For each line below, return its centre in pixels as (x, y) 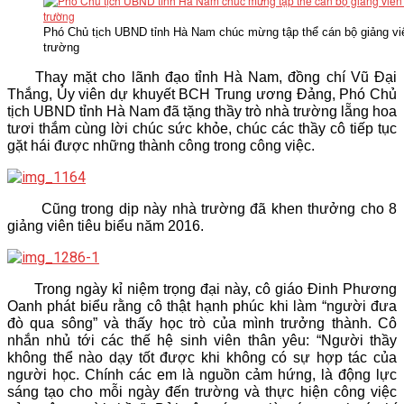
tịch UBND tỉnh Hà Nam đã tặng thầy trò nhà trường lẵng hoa (202, 111)
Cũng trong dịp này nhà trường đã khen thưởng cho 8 (219, 209)
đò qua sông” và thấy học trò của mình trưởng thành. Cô (202, 323)
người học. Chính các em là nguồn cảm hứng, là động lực (202, 375)
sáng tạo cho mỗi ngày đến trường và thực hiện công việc (202, 392)
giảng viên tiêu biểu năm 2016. (106, 226)
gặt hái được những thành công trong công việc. (161, 146)
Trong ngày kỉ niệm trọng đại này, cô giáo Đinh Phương (202, 289)
